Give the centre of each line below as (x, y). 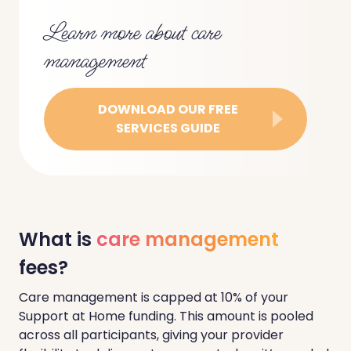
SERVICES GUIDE (168, 128)
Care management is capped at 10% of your (154, 298)
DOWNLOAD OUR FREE (168, 110)
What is (58, 240)
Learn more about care (132, 33)
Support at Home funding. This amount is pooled (166, 317)
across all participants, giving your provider (151, 335)
